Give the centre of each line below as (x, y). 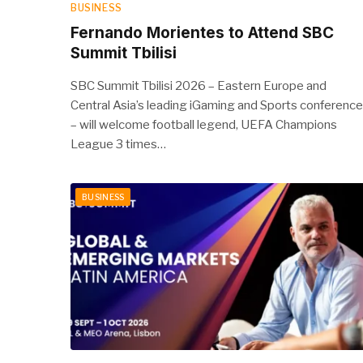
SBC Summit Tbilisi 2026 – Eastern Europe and (199, 85)
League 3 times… (118, 144)
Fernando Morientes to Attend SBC (202, 32)
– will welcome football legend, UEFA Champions (204, 124)
